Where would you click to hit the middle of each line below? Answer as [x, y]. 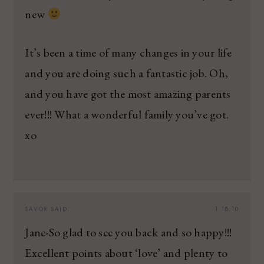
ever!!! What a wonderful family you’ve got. [127, 114]
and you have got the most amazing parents [128, 93]
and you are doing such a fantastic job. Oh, [127, 73]
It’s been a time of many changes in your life [128, 52]
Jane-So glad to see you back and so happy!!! [128, 232]
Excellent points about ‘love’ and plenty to [126, 253]
